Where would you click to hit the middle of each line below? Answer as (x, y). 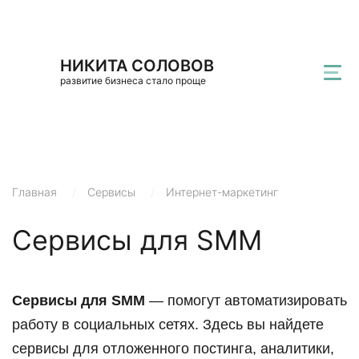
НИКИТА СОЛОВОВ (137, 66)
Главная (34, 192)
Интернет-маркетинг (222, 192)
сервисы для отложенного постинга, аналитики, (173, 349)
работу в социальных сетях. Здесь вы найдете (168, 325)
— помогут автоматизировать (246, 301)
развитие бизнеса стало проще (133, 81)
